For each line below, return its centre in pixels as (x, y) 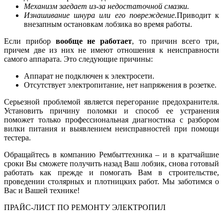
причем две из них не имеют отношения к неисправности (111, 50)
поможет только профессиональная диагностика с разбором (111, 120)
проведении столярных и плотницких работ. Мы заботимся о (111, 181)
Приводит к (198, 15)
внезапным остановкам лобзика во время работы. (108, 24)
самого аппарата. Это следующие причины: (78, 59)
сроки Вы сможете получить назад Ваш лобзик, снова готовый (111, 164)
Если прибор (30, 41)
